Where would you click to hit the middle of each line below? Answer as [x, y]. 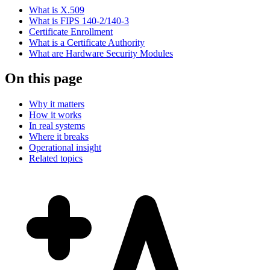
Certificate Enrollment [71, 31]
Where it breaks [59, 137]
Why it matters [57, 104]
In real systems [57, 126]
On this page [44, 79]
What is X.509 [57, 10]
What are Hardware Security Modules [101, 53]
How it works [55, 115]
